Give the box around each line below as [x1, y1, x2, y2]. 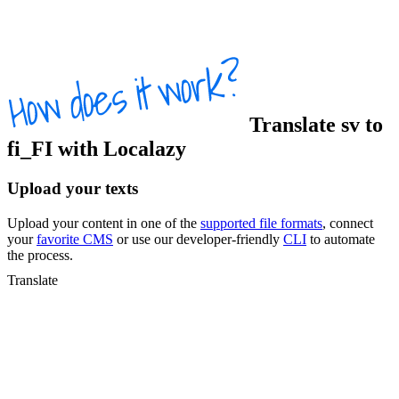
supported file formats [200, 215, 322, 231]
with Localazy [53, 137, 186, 161]
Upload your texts [7, 179, 138, 198]
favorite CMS [37, 231, 113, 247]
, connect [322, 215, 373, 231]
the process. [7, 247, 73, 263]
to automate [306, 231, 375, 247]
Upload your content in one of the [7, 215, 200, 231]
